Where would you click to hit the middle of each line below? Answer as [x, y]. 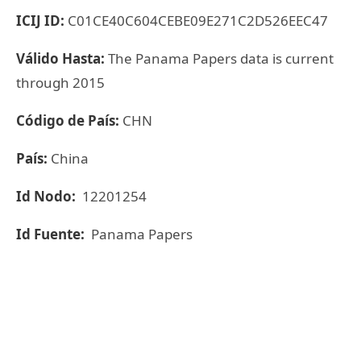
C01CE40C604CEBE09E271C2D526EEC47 [198, 21]
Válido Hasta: [62, 58]
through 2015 [60, 83]
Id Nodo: [48, 196]
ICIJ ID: [42, 21]
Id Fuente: [52, 234]
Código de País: [69, 120]
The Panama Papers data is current [221, 58]
